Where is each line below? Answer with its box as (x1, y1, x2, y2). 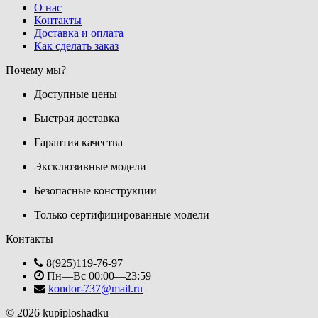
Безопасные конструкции (34, 185, 157, 197)
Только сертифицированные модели (34, 209, 209, 221)
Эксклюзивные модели (34, 160, 146, 173)
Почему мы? (6, 64, 66, 77)
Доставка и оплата (34, 27, 124, 40)
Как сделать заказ (34, 40, 119, 53)
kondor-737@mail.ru (48, 283, 143, 295)
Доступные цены (34, 88, 117, 101)
